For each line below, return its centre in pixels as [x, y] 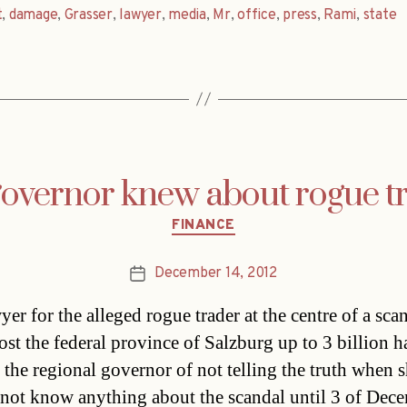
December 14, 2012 [216, 274]
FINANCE [203, 225]
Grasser [88, 15]
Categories [242, 217]
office [257, 15]
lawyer [140, 15]
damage [33, 15]
